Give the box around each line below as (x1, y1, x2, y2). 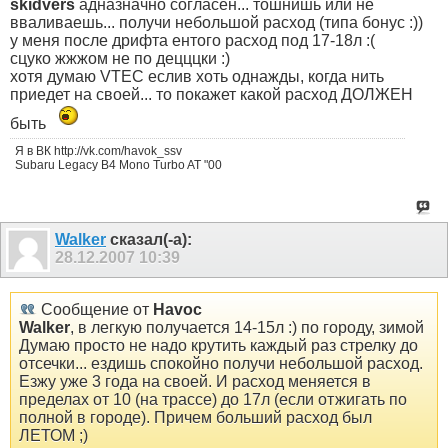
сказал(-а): (106, 231, 192, 249)
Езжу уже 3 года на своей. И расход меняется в (19, 372, 371, 390)
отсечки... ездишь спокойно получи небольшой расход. (19, 354, 423, 372)
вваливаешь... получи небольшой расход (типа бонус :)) (10, 14, 423, 32)
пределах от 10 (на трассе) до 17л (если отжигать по (19, 390, 407, 408)
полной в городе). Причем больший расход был (19, 408, 372, 426)
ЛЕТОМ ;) (19, 426, 88, 444)
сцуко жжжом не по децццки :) (10, 50, 230, 68)
